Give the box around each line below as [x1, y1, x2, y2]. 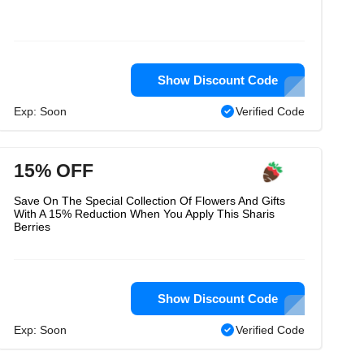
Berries [14, 220, 50, 233]
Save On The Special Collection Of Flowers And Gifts [14, 194, 285, 207]
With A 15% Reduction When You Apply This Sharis [14, 207, 275, 220]
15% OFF [14, 160, 93, 181]
